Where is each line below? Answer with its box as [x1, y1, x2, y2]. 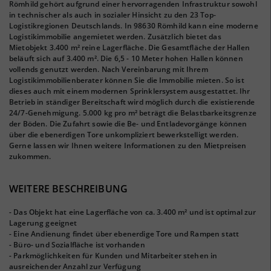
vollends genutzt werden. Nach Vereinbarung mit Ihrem [9, 64, 208, 74]
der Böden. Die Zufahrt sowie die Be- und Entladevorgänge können [9, 119, 247, 129]
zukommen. [9, 151, 51, 162]
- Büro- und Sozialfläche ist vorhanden [9, 240, 145, 250]
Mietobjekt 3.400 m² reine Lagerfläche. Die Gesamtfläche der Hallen [9, 42, 250, 53]
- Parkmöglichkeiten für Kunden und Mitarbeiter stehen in [9, 250, 218, 261]
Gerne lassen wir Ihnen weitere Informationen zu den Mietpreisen [9, 140, 247, 151]
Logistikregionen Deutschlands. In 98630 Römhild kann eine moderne [9, 21, 258, 31]
